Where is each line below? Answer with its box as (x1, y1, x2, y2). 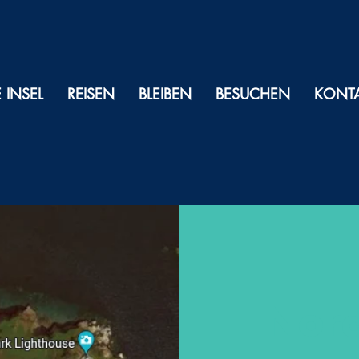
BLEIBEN (139, 84, 192, 103)
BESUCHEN (216, 84, 291, 103)
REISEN (67, 84, 115, 103)
